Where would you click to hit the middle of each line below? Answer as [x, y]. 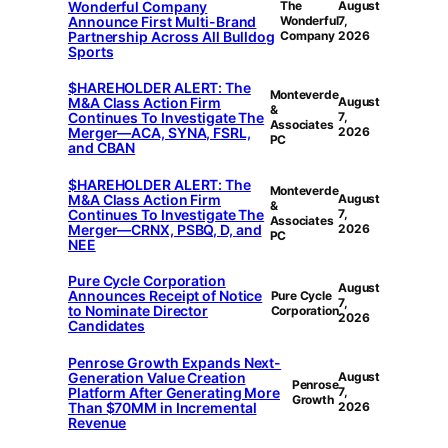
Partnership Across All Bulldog [171, 36]
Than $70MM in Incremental [162, 407]
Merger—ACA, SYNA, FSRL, [159, 133]
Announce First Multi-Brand [162, 21]
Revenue [97, 422]
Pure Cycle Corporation [147, 281]
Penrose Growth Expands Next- [175, 362]
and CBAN [102, 148]
